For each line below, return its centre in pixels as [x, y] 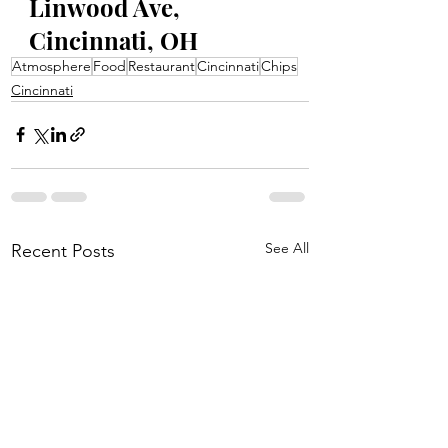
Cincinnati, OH [113, 39]
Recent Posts [63, 250]
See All [287, 247]
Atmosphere [51, 65]
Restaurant [161, 65]
